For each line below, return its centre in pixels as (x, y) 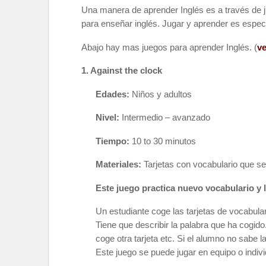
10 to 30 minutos (164, 141)
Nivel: (109, 118)
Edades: (114, 94)
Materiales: (120, 164)
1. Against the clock (122, 71)
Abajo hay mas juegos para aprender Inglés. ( (169, 47)
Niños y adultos (162, 94)
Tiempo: (114, 141)
